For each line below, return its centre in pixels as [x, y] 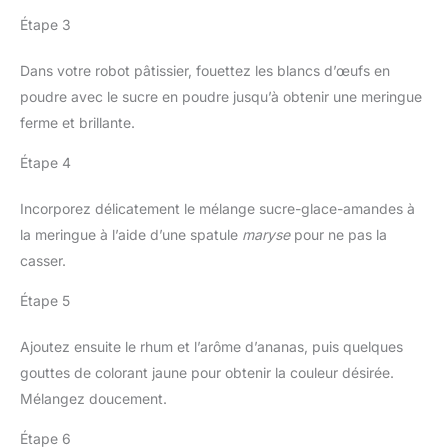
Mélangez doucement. [93, 398]
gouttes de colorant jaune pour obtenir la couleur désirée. [207, 372]
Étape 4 [45, 162]
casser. [43, 260]
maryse [266, 234]
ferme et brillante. [77, 122]
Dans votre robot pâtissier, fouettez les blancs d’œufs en [205, 70]
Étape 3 [45, 24]
